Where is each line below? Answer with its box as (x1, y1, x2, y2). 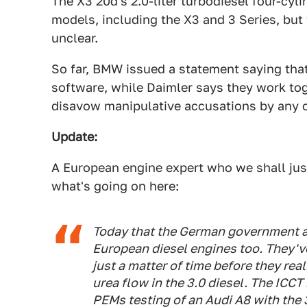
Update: (51, 130, 97, 144)
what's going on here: (51, 179, 179, 193)
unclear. (51, 31, 98, 45)
